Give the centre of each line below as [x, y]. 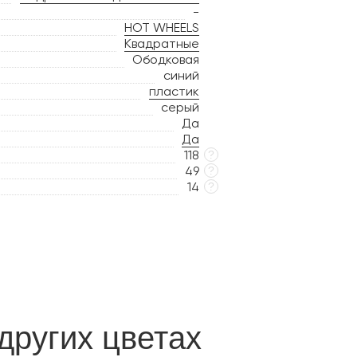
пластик [174, 91]
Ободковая [165, 59]
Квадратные [161, 43]
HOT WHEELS [161, 27]
